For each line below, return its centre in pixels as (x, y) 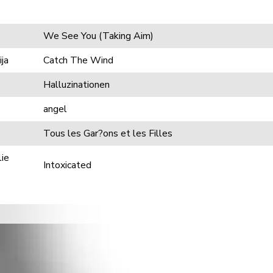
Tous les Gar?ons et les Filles (108, 133)
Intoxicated (67, 165)
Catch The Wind (78, 60)
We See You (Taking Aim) (98, 36)
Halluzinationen (76, 85)
